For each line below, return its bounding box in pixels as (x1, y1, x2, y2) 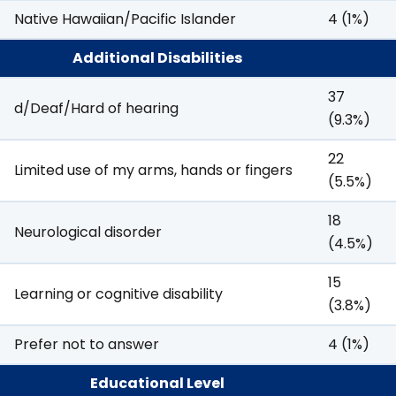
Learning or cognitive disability (14, 284, 223, 305)
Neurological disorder (14, 222, 162, 243)
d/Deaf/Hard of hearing (14, 98, 179, 119)
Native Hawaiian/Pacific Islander (14, 9, 236, 30)
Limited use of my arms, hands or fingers (14, 160, 293, 181)
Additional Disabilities (72, 48, 242, 69)
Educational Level (89, 373, 225, 394)
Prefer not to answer (14, 334, 159, 355)
